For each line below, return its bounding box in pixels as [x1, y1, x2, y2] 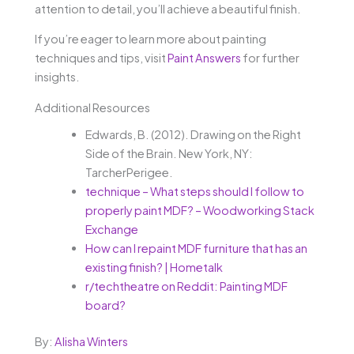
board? [85, 298, 126, 313]
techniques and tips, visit [35, 51, 168, 66]
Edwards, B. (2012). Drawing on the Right [85, 127, 301, 142]
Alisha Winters [55, 334, 128, 349]
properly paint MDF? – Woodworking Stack [85, 203, 314, 218]
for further [241, 51, 299, 66]
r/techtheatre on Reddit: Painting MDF [85, 279, 288, 294]
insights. [35, 70, 80, 85]
